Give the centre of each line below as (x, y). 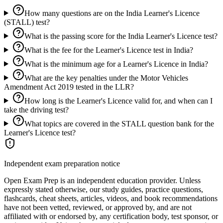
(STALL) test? (27, 22)
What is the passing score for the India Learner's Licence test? (121, 36)
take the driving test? (36, 110)
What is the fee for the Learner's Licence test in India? (109, 50)
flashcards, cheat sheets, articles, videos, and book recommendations (111, 198)
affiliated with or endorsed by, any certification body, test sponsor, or (111, 216)
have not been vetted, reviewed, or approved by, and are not (98, 207)
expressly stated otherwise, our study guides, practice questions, (104, 189)
